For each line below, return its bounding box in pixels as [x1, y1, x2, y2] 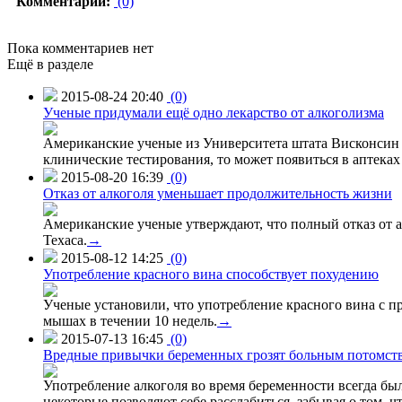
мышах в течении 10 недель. [43, 312, 217, 328]
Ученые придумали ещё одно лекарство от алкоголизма [43, 104, 384, 120]
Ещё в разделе [7, 56, 93, 72]
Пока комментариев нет [7, 39, 153, 56]
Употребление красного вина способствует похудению [43, 266, 379, 282]
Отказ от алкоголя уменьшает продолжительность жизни [43, 185, 392, 201]
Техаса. [43, 232, 87, 248]
